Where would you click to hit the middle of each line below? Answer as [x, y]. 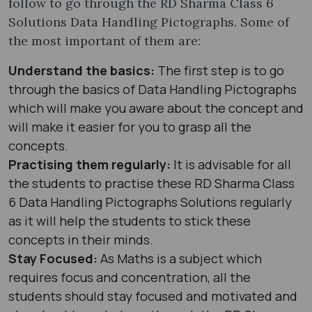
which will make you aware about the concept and [156, 108]
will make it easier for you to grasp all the [130, 126]
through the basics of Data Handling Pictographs [153, 89]
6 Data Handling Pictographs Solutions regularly [150, 202]
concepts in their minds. [82, 239]
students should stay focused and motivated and [153, 296]
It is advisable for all [232, 164]
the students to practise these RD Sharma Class [151, 183]
